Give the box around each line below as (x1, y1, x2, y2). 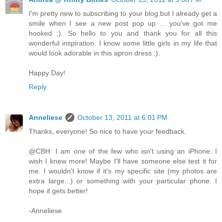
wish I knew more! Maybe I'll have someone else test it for (29, 157, 217, 166)
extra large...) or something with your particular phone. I (29, 177, 217, 185)
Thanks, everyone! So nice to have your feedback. (29, 127, 186, 136)
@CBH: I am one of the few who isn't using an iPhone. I (29, 147, 217, 156)
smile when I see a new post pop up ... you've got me (29, 19, 217, 28)
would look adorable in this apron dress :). (29, 49, 160, 57)
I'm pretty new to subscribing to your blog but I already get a (29, 9, 217, 18)
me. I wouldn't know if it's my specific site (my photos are (29, 167, 217, 175)
